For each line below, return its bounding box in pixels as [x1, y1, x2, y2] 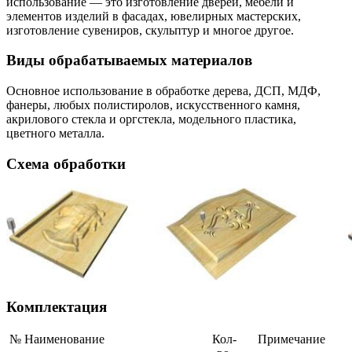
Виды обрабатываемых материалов [6, 52, 252, 69]
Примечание [258, 332, 325, 346]
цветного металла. [6, 126, 104, 141]
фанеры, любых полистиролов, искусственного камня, [6, 98, 300, 112]
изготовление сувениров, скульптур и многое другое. [6, 23, 294, 37]
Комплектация [6, 298, 107, 315]
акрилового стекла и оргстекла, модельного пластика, [6, 112, 296, 126]
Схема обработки [6, 155, 126, 172]
